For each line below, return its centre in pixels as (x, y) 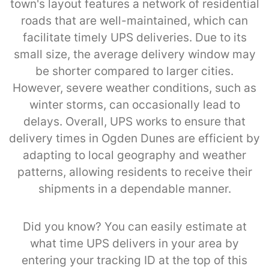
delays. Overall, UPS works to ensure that (134, 121)
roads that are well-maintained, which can (134, 20)
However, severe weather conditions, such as (134, 88)
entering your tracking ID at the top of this (134, 260)
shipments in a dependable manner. (134, 189)
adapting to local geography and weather (134, 155)
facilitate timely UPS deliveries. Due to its (134, 37)
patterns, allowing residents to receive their (134, 172)
